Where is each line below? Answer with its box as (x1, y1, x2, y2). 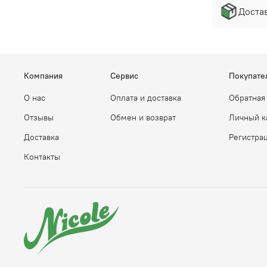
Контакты (24, 151, 60, 163)
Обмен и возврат (110, 112, 176, 123)
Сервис (110, 70, 138, 82)
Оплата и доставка (110, 92, 181, 104)
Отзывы (24, 112, 54, 123)
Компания (24, 70, 63, 82)
